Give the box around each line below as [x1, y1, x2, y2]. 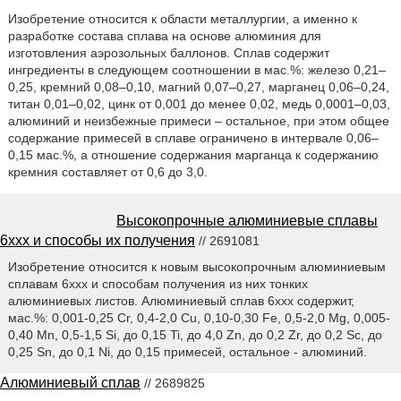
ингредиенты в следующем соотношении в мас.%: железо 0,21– [7, 63, 386, 78]
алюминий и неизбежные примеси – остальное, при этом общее [7, 114, 389, 129]
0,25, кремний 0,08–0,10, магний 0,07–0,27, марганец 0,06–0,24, [7, 80, 389, 95]
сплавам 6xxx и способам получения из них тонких [7, 277, 308, 292]
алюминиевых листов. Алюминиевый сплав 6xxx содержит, [7, 294, 354, 309]
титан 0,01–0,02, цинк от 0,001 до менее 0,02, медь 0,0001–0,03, [7, 97, 390, 112]
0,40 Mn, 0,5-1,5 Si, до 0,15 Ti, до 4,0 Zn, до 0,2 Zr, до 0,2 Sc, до [7, 328, 382, 343]
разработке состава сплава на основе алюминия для [7, 29, 321, 44]
